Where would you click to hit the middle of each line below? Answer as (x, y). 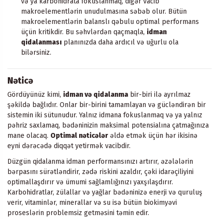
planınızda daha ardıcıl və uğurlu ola (120, 42)
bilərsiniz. (36, 52)
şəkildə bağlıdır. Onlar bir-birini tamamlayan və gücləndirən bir (107, 105)
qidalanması (41, 42)
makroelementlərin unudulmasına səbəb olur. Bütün (104, 11)
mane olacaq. (29, 136)
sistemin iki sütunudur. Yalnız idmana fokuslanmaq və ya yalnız (105, 115)
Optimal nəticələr (79, 136)
